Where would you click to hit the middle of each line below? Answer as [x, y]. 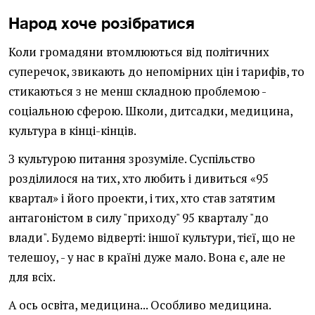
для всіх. [32, 277]
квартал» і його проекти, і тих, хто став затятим [142, 198]
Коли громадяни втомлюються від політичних [139, 52]
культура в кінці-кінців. [72, 131]
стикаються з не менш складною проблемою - [137, 91]
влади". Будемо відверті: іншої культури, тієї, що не [152, 238]
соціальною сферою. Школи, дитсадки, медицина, [150, 111]
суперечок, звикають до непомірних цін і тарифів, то [156, 72]
